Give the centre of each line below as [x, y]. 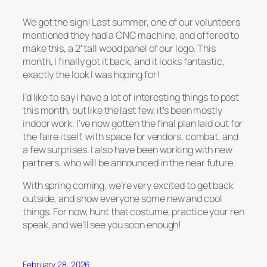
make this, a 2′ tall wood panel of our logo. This [119, 48]
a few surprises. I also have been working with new [128, 149]
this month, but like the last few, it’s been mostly [122, 110]
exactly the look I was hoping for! [91, 74]
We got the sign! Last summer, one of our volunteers [131, 22]
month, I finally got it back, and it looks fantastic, [124, 61]
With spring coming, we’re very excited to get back [128, 186]
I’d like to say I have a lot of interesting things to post [131, 97]
